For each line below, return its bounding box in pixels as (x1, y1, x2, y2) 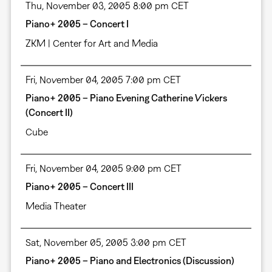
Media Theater (25, 200, 86, 212)
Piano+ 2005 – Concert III (25, 181, 134, 192)
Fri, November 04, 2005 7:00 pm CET (25, 74, 181, 86)
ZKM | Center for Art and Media (25, 38, 158, 49)
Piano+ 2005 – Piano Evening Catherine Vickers (25, 92, 227, 104)
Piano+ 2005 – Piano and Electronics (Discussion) (25, 255, 234, 267)
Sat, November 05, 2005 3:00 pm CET (25, 237, 186, 248)
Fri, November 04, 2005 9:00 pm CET (25, 163, 182, 174)
